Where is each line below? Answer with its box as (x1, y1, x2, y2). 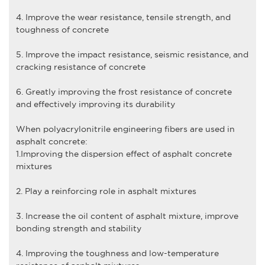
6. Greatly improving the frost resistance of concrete (15, 86, 232, 96)
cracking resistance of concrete (15, 62, 146, 72)
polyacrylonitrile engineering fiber (43, 124, 183, 134)
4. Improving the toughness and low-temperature (15, 248, 219, 258)
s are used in (183, 124, 235, 134)
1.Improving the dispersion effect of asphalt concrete (15, 148, 232, 159)
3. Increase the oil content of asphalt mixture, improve (15, 211, 238, 221)
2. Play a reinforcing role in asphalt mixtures (15, 186, 196, 196)
